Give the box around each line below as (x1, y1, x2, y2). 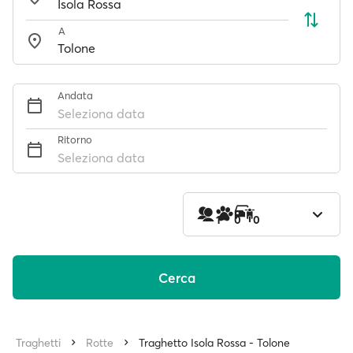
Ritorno (58, 133, 92, 146)
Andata (58, 89, 93, 102)
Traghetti (16, 336, 61, 350)
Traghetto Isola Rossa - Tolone (139, 336, 290, 350)
